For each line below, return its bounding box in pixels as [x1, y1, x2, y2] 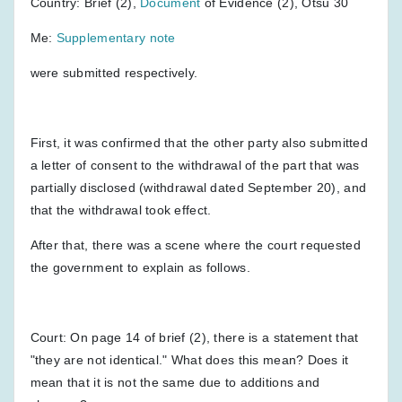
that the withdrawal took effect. [30, 202, 212, 217]
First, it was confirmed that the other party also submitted [30, 135, 369, 150]
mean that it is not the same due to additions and [30, 374, 320, 389]
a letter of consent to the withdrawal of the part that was [30, 157, 360, 172]
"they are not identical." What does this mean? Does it [30, 352, 349, 367]
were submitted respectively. [30, 65, 198, 80]
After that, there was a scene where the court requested [30, 237, 361, 252]
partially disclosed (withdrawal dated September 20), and [30, 179, 367, 195]
